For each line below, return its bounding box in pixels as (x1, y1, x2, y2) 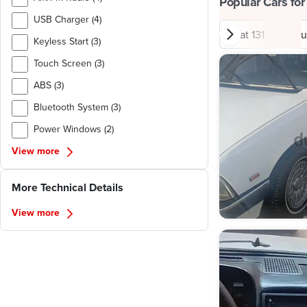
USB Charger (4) (34, 12, 101, 26)
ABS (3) (34, 78, 64, 92)
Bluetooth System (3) (34, 100, 121, 114)
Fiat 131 (231, 27, 265, 42)
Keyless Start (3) (34, 34, 101, 48)
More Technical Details (12, 180, 123, 195)
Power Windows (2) (34, 122, 114, 136)
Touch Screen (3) (34, 56, 104, 70)
